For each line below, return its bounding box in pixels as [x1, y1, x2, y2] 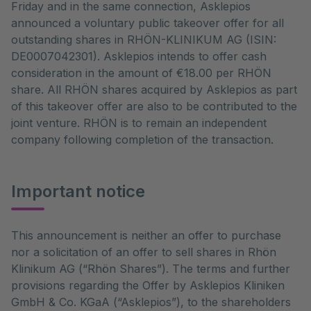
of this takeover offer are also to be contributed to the [11, 99, 297, 113]
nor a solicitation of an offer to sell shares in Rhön [11, 245, 276, 259]
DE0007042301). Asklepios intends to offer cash [11, 49, 267, 63]
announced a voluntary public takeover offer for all [11, 16, 284, 30]
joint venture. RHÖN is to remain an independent [11, 116, 267, 130]
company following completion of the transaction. [11, 133, 274, 146]
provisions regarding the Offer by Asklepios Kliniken [11, 278, 285, 292]
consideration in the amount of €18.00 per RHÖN [11, 66, 271, 80]
